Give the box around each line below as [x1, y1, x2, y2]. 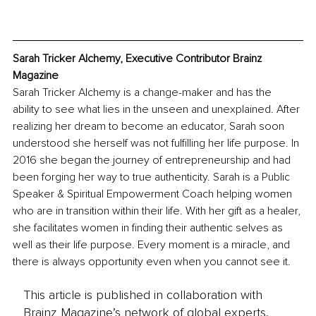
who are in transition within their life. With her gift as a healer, [13, 204, 303, 219]
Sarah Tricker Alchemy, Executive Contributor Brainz [13, 51, 265, 66]
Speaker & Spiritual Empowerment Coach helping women [13, 187, 295, 202]
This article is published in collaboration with [23, 286, 262, 303]
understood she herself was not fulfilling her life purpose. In [13, 136, 302, 151]
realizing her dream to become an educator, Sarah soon [13, 119, 287, 134]
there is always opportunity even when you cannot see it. [13, 255, 291, 269]
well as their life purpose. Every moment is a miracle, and [13, 238, 293, 253]
